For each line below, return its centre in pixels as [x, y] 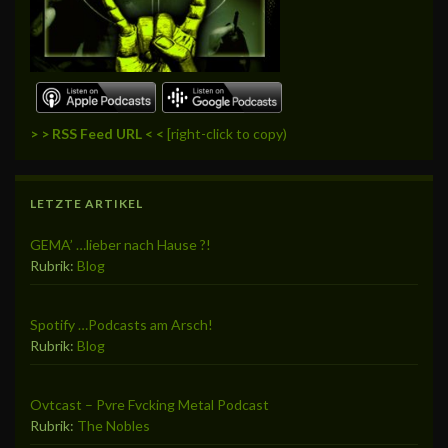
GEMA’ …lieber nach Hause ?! [120, 244]
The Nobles [113, 425]
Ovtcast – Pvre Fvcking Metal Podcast [149, 404]
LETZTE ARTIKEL [86, 203]
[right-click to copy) [225, 133]
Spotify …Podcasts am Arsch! [121, 324]
